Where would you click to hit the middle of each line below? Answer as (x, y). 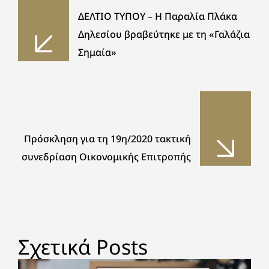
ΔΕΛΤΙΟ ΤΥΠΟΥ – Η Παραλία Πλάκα (158, 16)
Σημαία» (97, 52)
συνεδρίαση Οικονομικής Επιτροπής (106, 157)
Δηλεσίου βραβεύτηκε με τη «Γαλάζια (164, 34)
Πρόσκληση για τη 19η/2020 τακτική (107, 139)
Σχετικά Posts (83, 247)
